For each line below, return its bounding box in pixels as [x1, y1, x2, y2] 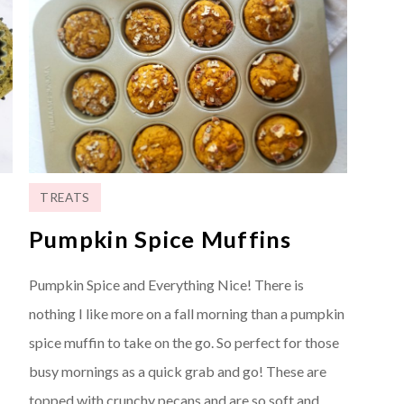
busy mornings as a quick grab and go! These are [28, 362, 326, 380]
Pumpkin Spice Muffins [28, 225, 292, 252]
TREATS [39, 189, 90, 205]
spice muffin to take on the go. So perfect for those [28, 333, 339, 351]
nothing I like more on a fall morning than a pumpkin [28, 304, 344, 322]
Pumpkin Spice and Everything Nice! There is [28, 275, 304, 293]
